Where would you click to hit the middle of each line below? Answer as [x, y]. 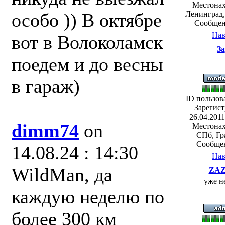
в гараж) [46, 86]
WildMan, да [62, 175]
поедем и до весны [87, 64]
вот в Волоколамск [87, 42]
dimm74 [45, 131]
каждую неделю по [88, 197]
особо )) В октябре [87, 20]
